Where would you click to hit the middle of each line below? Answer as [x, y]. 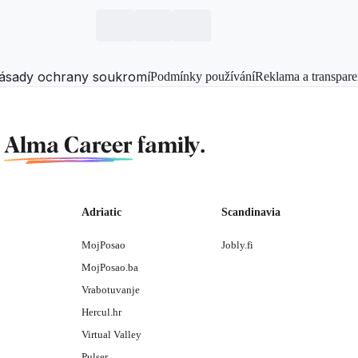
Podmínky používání [203, 76]
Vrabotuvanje [110, 289]
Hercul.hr [101, 312]
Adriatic [101, 212]
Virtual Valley [111, 334]
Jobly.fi [237, 245]
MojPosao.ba [109, 267]
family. [169, 146]
